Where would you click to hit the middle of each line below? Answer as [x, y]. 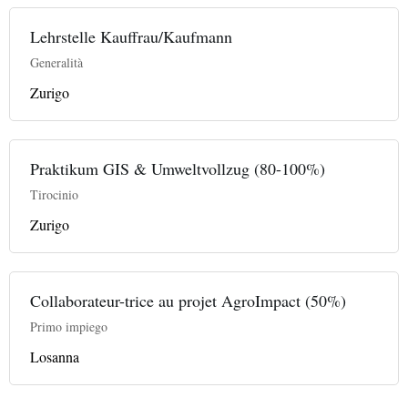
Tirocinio [54, 194]
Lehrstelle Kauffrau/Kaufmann [131, 36]
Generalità [56, 62]
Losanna [55, 356]
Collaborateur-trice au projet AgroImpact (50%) [188, 300]
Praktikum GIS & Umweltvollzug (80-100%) [178, 168]
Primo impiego [69, 326]
